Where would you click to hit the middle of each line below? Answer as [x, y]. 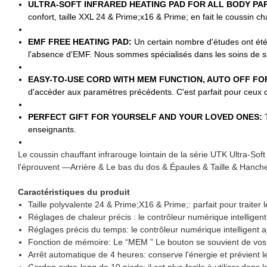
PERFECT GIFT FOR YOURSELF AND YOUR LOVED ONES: [146, 117]
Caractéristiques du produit [74, 192]
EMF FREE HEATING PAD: [81, 41]
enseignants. [52, 129]
